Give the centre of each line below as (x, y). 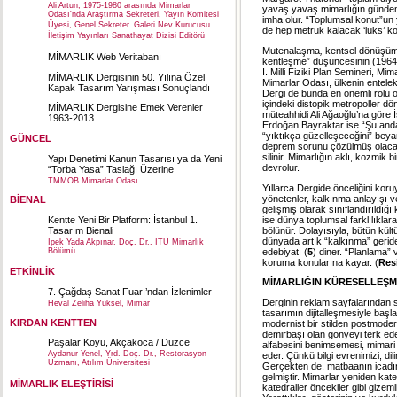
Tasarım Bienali (81, 230)
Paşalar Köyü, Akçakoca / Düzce (119, 343)
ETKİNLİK (32, 272)
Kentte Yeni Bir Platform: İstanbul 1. (123, 219)
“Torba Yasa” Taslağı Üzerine (111, 169)
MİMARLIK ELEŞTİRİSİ (62, 384)
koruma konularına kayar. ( (320, 262)
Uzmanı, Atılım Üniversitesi (99, 364)
